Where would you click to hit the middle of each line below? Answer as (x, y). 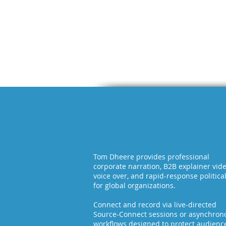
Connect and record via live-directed (155, 205)
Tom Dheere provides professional (151, 157)
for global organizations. (134, 185)
